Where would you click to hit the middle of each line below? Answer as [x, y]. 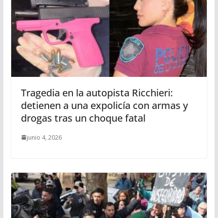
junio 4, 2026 [44, 137]
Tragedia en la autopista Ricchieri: [97, 92]
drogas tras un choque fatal [83, 118]
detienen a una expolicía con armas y [104, 105]
